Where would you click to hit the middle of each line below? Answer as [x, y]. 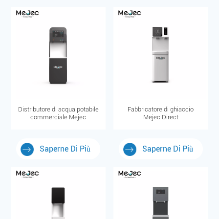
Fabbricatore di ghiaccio [161, 109]
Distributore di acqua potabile [58, 109]
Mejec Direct [161, 117]
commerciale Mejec [58, 117]
